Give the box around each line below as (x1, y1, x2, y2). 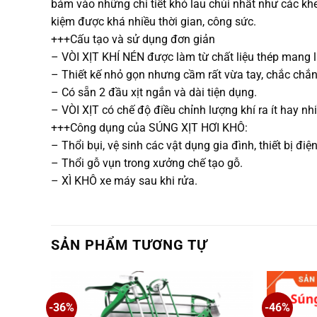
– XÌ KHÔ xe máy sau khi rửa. (51, 173, 197, 188)
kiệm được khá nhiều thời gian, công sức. (51, 14, 256, 28)
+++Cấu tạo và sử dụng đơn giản (51, 32, 215, 46)
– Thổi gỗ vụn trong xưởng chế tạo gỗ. (51, 156, 243, 170)
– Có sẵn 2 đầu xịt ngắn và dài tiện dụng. (51, 85, 257, 99)
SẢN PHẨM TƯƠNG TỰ (51, 236, 207, 254)
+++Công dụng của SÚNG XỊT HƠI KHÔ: (51, 120, 248, 134)
